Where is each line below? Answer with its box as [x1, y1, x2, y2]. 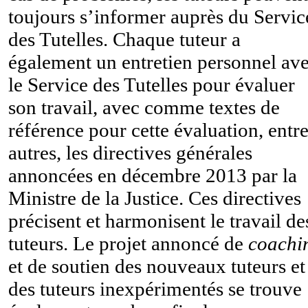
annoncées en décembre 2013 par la [8, 164, 297, 186]
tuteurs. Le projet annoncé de [8, 232, 248, 254]
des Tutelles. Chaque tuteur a [8, 27, 241, 50]
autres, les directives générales [8, 141, 252, 164]
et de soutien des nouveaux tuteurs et [8, 254, 305, 277]
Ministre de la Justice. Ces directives [8, 186, 301, 209]
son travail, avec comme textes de [8, 96, 280, 118]
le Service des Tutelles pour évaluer [8, 73, 295, 96]
